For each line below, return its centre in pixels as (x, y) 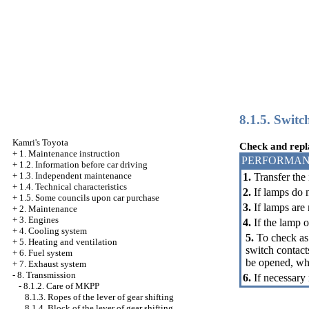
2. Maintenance (48, 209)
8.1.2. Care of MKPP (61, 286)
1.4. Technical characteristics (73, 187)
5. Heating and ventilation (68, 242)
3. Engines (39, 220)
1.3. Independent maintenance (76, 176)
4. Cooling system (53, 231)
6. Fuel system (46, 253)
